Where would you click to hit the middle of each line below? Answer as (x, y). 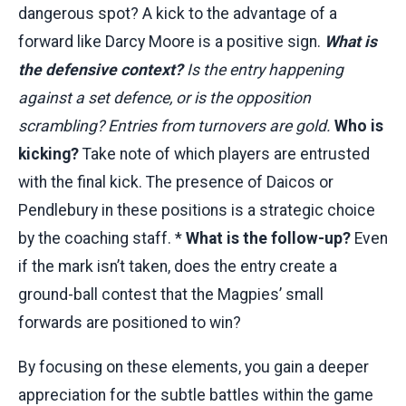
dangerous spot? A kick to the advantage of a (178, 13)
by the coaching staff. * (102, 238)
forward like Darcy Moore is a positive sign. (171, 41)
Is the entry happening (263, 69)
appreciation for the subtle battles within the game (196, 395)
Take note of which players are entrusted (224, 154)
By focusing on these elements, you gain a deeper (193, 367)
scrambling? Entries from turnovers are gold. (176, 126)
